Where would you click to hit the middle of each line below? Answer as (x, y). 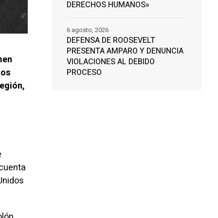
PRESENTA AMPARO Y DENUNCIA (125, 51)
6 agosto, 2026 (87, 30)
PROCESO (84, 73)
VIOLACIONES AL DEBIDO (110, 62)
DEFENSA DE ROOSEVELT (111, 40)
